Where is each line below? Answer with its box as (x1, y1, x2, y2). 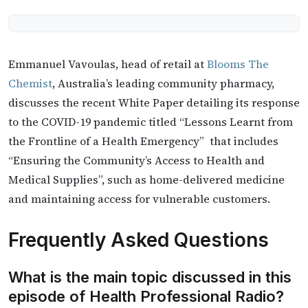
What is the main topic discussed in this (8, 268, 291, 286)
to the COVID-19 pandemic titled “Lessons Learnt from (8, 114, 293, 129)
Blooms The (207, 56, 269, 71)
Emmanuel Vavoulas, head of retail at (8, 56, 207, 71)
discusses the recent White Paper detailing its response (8, 95, 300, 110)
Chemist (8, 76, 52, 91)
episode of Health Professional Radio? (8, 287, 284, 305)
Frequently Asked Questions (8, 228, 269, 252)
